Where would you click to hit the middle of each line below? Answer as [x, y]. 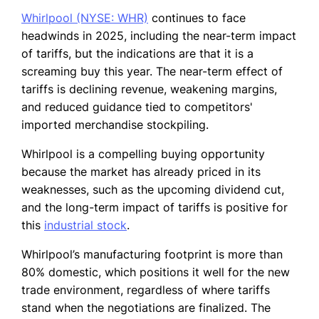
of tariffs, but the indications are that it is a [137, 54]
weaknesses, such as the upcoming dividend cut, [153, 190]
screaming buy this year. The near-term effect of [152, 72]
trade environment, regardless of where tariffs [146, 290]
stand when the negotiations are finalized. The [146, 308]
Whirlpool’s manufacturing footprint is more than [152, 255]
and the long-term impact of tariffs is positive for [155, 208]
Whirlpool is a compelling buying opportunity [143, 154]
